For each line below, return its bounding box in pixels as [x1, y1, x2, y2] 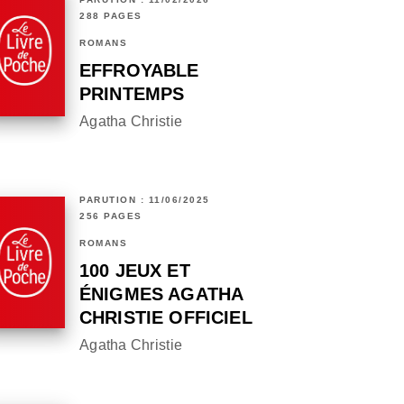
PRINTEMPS [79, 84, 185, 105]
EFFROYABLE [79, 60, 199, 81]
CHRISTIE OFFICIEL [79, 308, 252, 328]
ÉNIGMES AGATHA [79, 284, 243, 305]
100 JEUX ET [79, 261, 190, 281]
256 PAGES [79, 211, 142, 222]
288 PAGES [79, 11, 142, 22]
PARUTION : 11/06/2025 [79, 195, 210, 206]
